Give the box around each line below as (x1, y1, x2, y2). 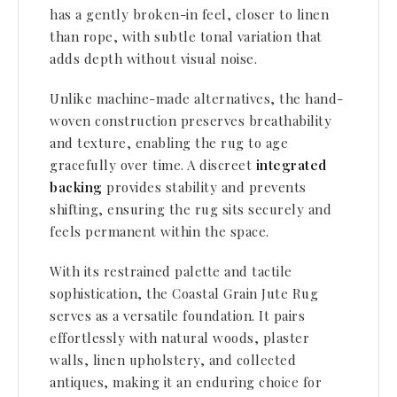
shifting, (50, 200, 104, 218)
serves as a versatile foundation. (50, 307, 255, 324)
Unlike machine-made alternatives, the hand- (50, 90, 344, 107)
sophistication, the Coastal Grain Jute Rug (50, 284, 318, 302)
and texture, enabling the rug (50, 134, 245, 152)
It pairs (254, 307, 305, 324)
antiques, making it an (50, 373, 191, 391)
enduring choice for (191, 373, 322, 391)
